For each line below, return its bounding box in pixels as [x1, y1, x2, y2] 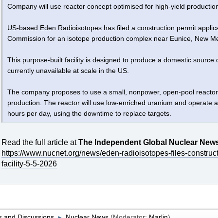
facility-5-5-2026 [1, 160, 57, 168]
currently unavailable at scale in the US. [7, 67, 129, 75]
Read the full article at [1, 138, 78, 147]
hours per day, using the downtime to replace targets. [7, 110, 171, 118]
